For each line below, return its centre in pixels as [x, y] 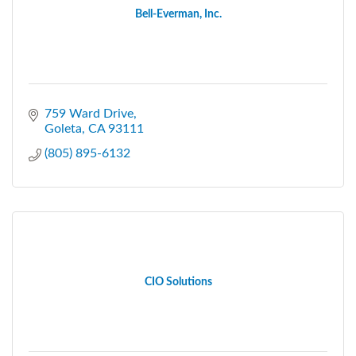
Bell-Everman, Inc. [178, 14]
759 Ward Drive [89, 113]
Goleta [63, 128]
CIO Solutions [178, 282]
